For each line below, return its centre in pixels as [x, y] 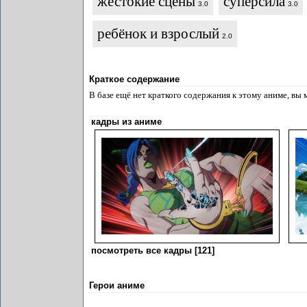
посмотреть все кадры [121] [153, 250]
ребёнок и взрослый [158, 34]
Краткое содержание [134, 79]
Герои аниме [117, 285]
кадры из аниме [126, 122]
